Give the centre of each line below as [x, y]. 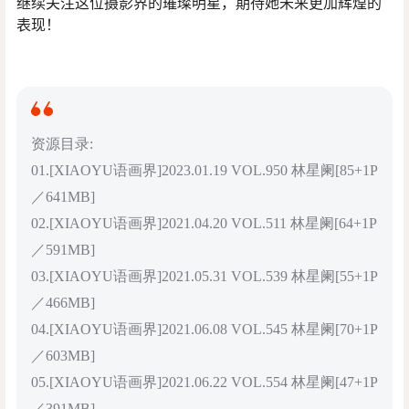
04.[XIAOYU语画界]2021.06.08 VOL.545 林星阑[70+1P [204, 329]
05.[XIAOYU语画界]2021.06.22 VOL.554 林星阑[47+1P [204, 382]
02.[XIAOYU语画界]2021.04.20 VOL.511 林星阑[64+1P [204, 223]
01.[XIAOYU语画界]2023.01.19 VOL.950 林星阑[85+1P [204, 170]
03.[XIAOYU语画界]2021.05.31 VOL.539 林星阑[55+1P [204, 276]
